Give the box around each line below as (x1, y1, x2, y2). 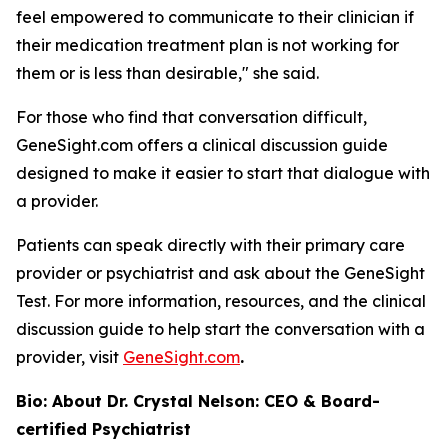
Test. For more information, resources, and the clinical (16, 291, 426, 311)
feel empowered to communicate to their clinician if (16, 7, 414, 27)
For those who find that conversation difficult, (16, 107, 367, 127)
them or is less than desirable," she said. (16, 63, 319, 83)
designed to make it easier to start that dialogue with (16, 163, 430, 183)
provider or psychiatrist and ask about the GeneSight (16, 263, 425, 283)
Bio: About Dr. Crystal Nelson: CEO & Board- (16, 391, 380, 411)
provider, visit (16, 347, 123, 367)
